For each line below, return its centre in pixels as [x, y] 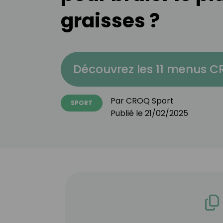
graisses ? [110, 21]
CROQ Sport [150, 101]
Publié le [128, 113]
